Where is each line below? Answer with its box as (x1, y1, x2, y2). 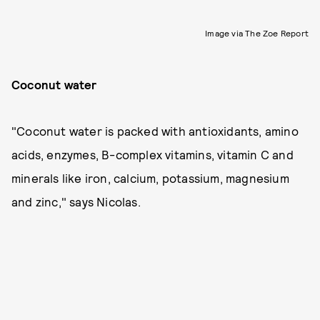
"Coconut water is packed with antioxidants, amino (11, 124, 299, 138)
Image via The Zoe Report (205, 28, 309, 38)
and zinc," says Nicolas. (11, 194, 141, 209)
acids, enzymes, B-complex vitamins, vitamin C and (11, 147, 294, 161)
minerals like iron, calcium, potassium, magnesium (11, 171, 289, 185)
